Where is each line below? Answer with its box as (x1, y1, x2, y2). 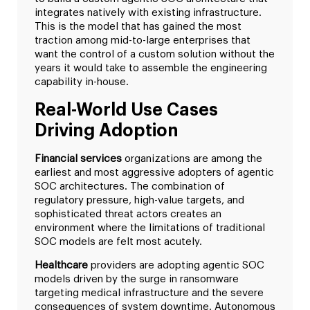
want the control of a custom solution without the (35, 49, 275, 60)
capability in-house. (35, 77, 129, 88)
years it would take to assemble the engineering (35, 63, 267, 74)
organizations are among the (122, 153, 262, 164)
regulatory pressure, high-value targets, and (35, 194, 244, 206)
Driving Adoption (35, 121, 179, 139)
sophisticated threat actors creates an (35, 208, 221, 219)
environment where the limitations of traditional (35, 222, 265, 233)
